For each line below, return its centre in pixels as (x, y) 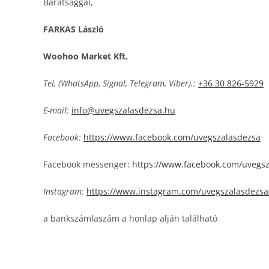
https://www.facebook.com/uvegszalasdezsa (172, 137)
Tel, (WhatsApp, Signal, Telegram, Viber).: (119, 83)
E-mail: (56, 110)
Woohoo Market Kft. (86, 56)
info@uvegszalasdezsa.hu (123, 110)
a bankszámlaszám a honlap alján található (130, 218)
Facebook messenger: (88, 164)
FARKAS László (74, 29)
